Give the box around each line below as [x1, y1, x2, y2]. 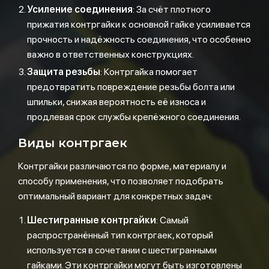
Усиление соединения [27, 4, 133, 15]
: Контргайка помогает [100, 66, 198, 77]
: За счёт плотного [133, 4, 211, 15]
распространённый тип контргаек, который [27, 229, 213, 241]
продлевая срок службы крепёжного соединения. [27, 111, 241, 122]
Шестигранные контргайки [27, 214, 156, 226]
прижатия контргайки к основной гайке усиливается [27, 19, 250, 30]
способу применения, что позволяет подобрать [18, 175, 223, 187]
